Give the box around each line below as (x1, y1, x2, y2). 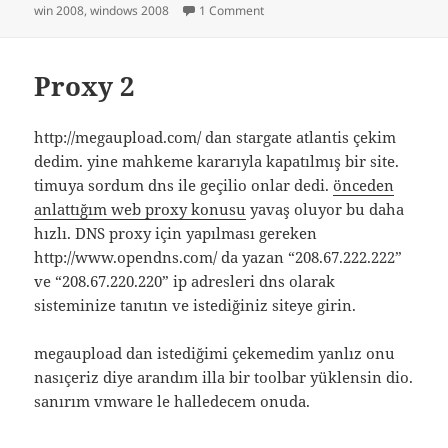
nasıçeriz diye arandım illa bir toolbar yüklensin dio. (34, 367, 414, 388)
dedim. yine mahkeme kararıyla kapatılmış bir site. (34, 151, 400, 172)
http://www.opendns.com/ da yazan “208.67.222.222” (34, 247, 403, 268)
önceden (333, 175, 395, 196)
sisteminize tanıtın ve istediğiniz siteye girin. (34, 295, 357, 316)
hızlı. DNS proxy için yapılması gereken (34, 223, 318, 244)
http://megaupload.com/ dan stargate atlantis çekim (34, 127, 397, 148)
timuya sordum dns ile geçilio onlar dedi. (34, 175, 334, 196)
